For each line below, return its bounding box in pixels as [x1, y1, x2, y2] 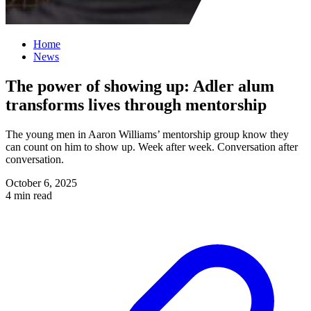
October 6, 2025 [6, 176, 77, 189]
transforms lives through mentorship [6, 95, 267, 114]
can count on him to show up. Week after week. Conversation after [6, 140, 298, 153]
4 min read [6, 189, 52, 201]
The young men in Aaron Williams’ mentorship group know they [6, 128, 289, 140]
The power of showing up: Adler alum [6, 76, 274, 95]
